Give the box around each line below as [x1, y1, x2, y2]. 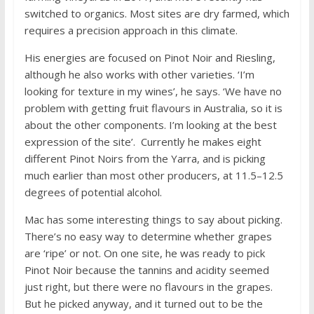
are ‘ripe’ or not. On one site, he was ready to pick [24, 245, 265, 260]
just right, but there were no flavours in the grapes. [24, 279, 273, 294]
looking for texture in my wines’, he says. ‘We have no [24, 83, 282, 98]
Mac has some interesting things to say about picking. [24, 212, 282, 226]
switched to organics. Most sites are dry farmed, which [24, 6, 289, 20]
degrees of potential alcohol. [24, 184, 162, 199]
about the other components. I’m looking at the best [24, 117, 277, 132]
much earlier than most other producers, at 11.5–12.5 [24, 168, 283, 182]
